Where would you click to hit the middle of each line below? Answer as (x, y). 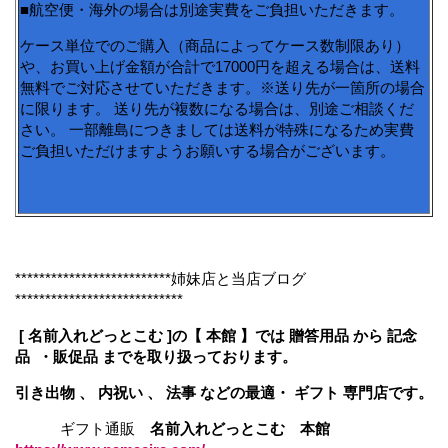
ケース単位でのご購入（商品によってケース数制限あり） (215, 45)
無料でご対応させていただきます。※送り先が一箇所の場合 (222, 87)
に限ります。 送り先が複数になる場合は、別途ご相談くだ (217, 108)
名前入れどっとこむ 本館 (247, 428)
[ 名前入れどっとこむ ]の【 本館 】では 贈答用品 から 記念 (218, 335)
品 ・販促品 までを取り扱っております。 (156, 356)
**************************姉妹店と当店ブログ (160, 278)
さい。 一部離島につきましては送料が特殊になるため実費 (217, 129)
